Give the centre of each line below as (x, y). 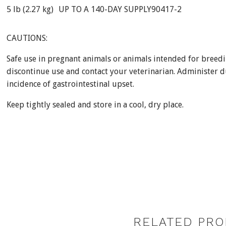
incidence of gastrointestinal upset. (70, 84)
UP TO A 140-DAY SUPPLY (105, 9)
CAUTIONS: (27, 38)
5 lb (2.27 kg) (30, 9)
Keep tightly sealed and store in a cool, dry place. (95, 105)
